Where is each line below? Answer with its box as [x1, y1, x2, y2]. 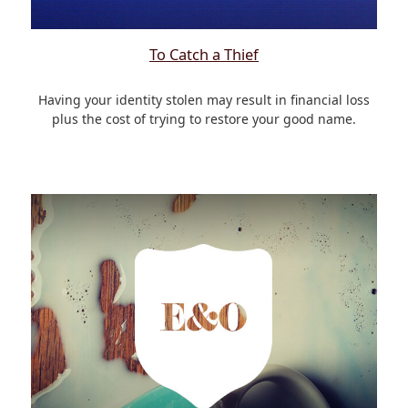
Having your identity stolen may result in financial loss [38, 90, 370, 108]
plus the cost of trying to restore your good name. [52, 109, 356, 127]
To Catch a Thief [149, 44, 259, 65]
